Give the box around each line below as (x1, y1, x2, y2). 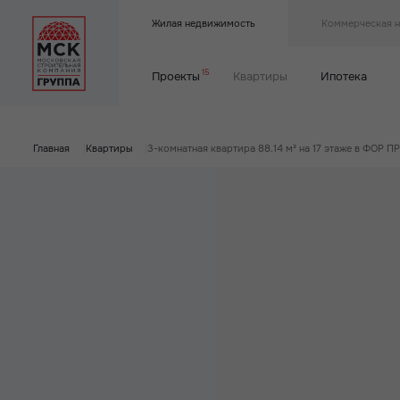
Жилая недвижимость (151, 17, 255, 30)
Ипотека (321, 69, 368, 85)
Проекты (151, 69, 200, 85)
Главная (33, 141, 71, 154)
